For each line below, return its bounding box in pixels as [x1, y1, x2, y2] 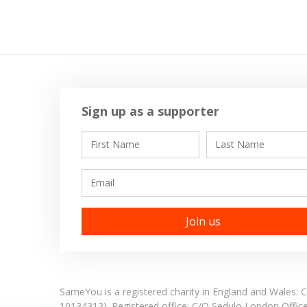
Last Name [206, 131, 255, 144]
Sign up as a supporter [82, 103, 219, 119]
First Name [81, 131, 130, 144]
